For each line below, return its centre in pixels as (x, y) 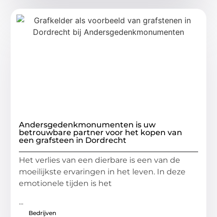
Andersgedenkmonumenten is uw (87, 125)
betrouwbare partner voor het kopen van (101, 133)
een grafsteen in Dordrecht (73, 140)
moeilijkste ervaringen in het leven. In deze (102, 172)
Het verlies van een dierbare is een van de (100, 160)
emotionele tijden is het (66, 184)
